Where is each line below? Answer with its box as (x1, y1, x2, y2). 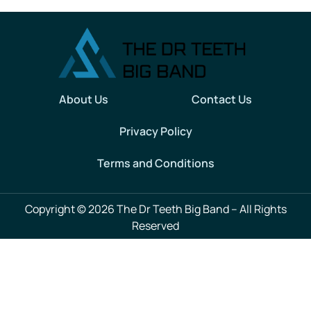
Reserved (132, 217, 179, 233)
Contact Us (192, 91, 252, 107)
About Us (59, 91, 108, 107)
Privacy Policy (119, 123, 192, 139)
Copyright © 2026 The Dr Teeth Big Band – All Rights (24, 201, 287, 217)
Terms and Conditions (96, 155, 215, 171)
